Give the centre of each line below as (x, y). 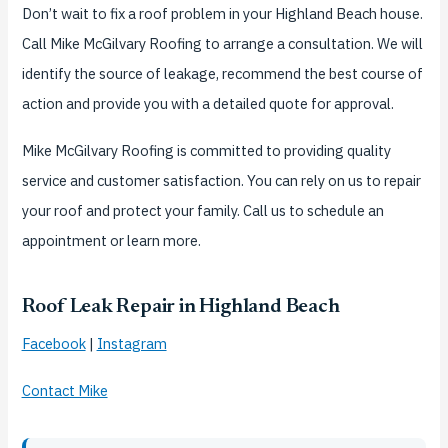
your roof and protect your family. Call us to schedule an (202, 211)
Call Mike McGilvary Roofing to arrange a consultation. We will (222, 44)
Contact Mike (64, 391)
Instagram (131, 344)
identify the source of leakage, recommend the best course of (222, 74)
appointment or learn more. (111, 241)
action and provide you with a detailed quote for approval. (207, 104)
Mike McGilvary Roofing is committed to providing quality (206, 151)
